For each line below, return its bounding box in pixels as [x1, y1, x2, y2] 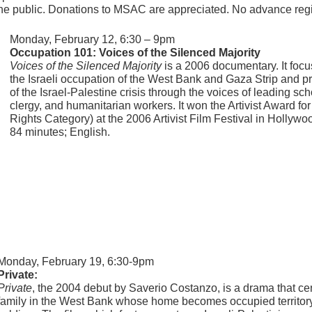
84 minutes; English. [10, 126, 110, 139]
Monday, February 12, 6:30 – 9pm [10, 33, 175, 46]
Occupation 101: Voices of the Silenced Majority [10, 47, 260, 59]
